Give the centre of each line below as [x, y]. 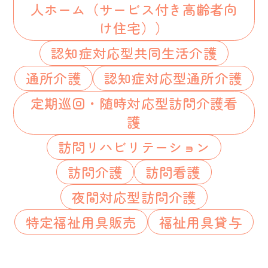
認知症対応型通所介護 [173, 78]
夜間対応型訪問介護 [134, 197]
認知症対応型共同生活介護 [134, 53]
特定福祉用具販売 [81, 222]
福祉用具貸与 [201, 222]
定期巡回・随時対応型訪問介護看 [134, 103]
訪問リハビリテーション [134, 147]
